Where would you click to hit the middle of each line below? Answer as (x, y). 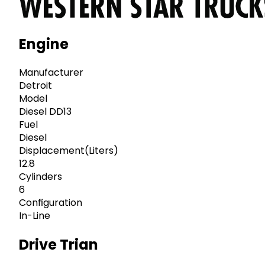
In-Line (35, 216)
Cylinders (41, 177)
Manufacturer (51, 73)
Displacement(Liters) (69, 151)
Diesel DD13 (45, 112)
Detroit (35, 86)
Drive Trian (59, 245)
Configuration (51, 203)
